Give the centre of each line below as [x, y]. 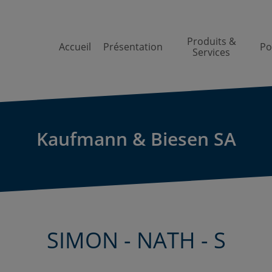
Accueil [75, 47]
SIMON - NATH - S [136, 240]
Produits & [211, 41]
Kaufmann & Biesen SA [136, 139]
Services [211, 52]
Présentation [133, 47]
